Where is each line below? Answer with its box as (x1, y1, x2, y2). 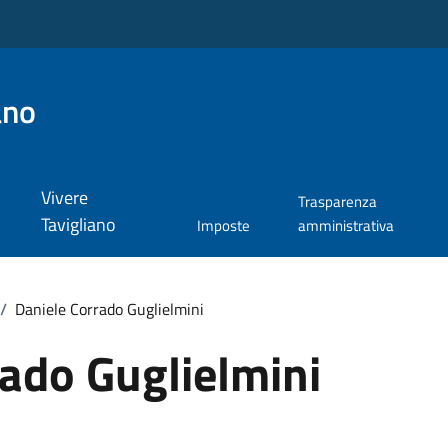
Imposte (197, 214, 251, 238)
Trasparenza (297, 190, 377, 214)
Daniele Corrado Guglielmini (14, 296, 204, 321)
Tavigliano (40, 211, 116, 239)
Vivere (40, 184, 88, 212)
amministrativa (297, 214, 394, 238)
